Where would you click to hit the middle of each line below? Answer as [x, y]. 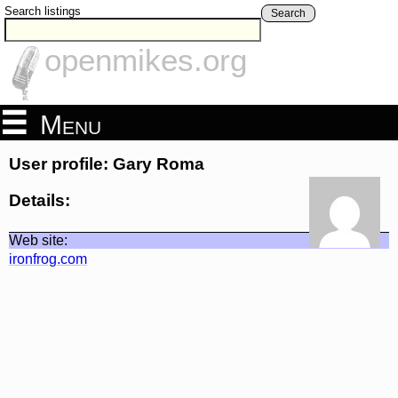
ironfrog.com [48, 259]
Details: [40, 200]
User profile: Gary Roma [107, 164]
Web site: [38, 240]
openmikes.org [146, 60]
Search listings [43, 11]
